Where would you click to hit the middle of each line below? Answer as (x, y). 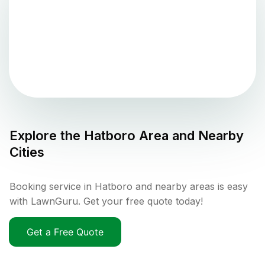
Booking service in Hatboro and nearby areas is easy (129, 187)
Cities (27, 152)
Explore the (47, 136)
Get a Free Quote (65, 232)
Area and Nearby (190, 136)
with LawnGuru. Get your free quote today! (106, 201)
